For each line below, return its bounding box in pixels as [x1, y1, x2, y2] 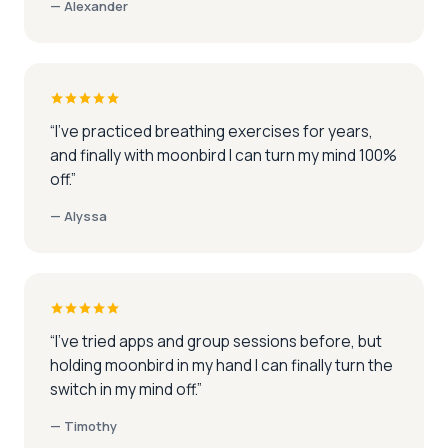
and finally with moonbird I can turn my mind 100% [50, 144, 397, 167]
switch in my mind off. [50, 378, 197, 401]
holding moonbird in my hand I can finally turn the [50, 354, 393, 377]
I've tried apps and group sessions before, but [55, 330, 382, 353]
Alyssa [64, 207, 107, 226]
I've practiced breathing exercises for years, [55, 120, 373, 143]
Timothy [64, 417, 117, 436]
